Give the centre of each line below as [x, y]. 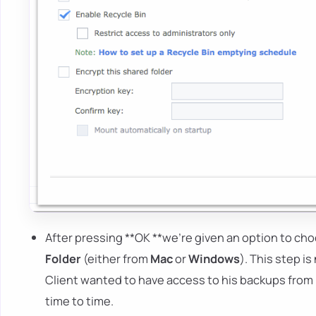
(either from [116, 258]
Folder [63, 258]
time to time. [80, 300]
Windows [214, 258]
